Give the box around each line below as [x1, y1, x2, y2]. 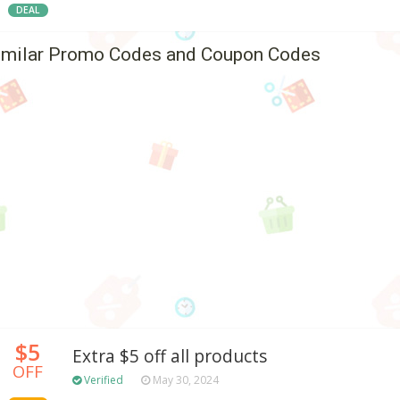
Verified [81, 372, 123, 388]
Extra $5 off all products [72, 345, 267, 369]
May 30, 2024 [150, 372, 219, 388]
